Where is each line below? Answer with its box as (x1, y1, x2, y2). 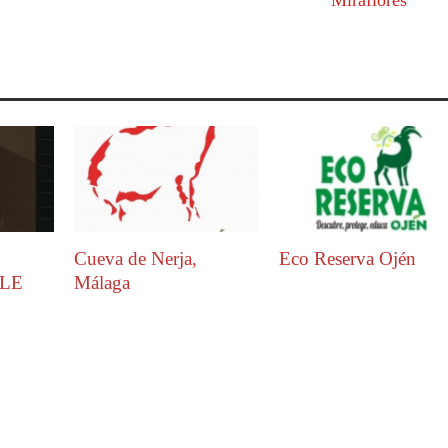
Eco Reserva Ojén (279, 248, 416, 270)
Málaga (74, 272, 130, 294)
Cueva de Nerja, (74, 248, 197, 270)
